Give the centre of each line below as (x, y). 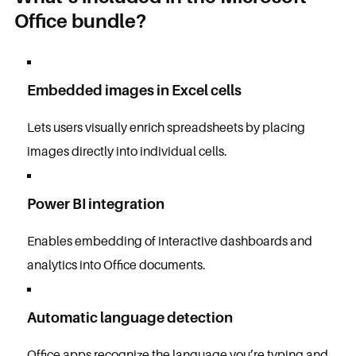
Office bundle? (80, 21)
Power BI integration (95, 204)
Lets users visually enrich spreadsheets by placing (166, 127)
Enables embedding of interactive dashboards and (169, 241)
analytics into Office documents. (116, 265)
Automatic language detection (130, 317)
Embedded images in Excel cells (134, 90)
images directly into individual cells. (127, 151)
